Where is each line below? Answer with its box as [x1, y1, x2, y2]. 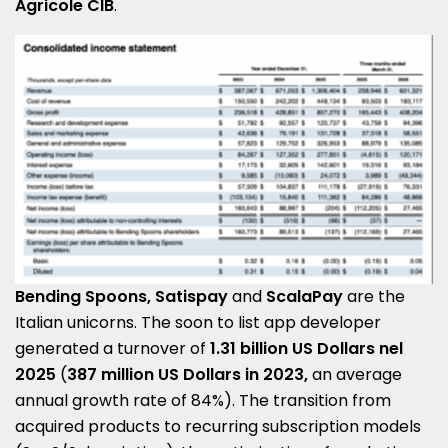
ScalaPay [266, 285, 343, 309]
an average [312, 363, 402, 387]
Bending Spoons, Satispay [15, 285, 228, 309]
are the [343, 285, 405, 309]
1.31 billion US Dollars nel [210, 337, 403, 361]
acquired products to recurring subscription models [15, 415, 421, 439]
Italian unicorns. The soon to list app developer [15, 311, 381, 335]
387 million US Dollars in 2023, [67, 363, 312, 387]
